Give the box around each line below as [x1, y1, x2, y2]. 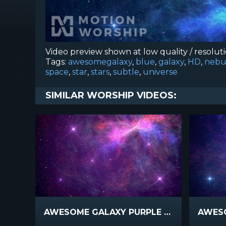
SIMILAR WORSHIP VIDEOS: [45, 90, 177, 101]
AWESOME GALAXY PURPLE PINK [164, 207, 171, 217]
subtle [113, 67, 139, 77]
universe [143, 67, 178, 77]
